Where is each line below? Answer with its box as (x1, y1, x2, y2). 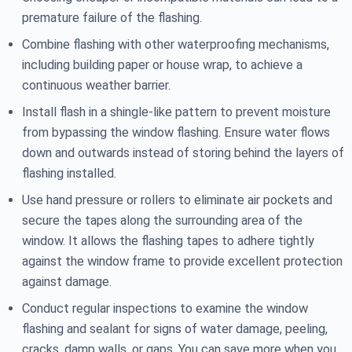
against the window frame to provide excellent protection (22, 254, 343, 269)
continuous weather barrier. (22, 78, 170, 93)
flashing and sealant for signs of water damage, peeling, (22, 321, 328, 337)
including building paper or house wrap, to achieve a (22, 57, 302, 73)
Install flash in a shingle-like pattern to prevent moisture (22, 104, 331, 120)
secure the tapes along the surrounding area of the (22, 213, 302, 229)
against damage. (22, 274, 118, 290)
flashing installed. (22, 166, 116, 181)
